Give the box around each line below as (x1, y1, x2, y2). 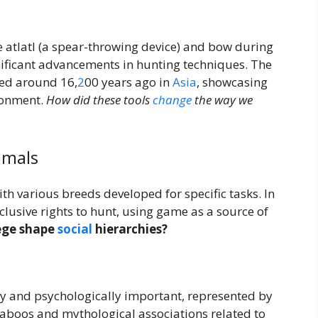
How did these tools (46, 92, 153, 109)
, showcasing (197, 74, 268, 91)
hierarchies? (92, 220, 168, 237)
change (153, 92, 192, 109)
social (57, 220, 92, 237)
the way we (192, 92, 253, 109)
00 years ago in (84, 74, 172, 91)
